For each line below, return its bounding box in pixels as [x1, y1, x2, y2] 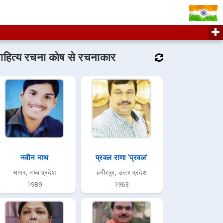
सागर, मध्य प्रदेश [12, 169, 56, 176]
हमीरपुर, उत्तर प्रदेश [97, 169, 147, 176]
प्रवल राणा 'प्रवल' [95, 153, 148, 162]
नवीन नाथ [20, 153, 49, 162]
